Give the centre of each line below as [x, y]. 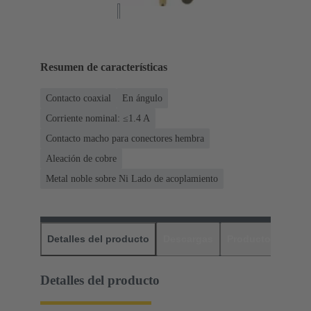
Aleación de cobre [81, 159]
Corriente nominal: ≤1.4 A [98, 119]
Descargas [188, 239]
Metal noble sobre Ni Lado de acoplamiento [132, 179]
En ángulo [142, 99]
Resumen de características [104, 67]
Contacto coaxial [78, 99]
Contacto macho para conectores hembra [125, 139]
